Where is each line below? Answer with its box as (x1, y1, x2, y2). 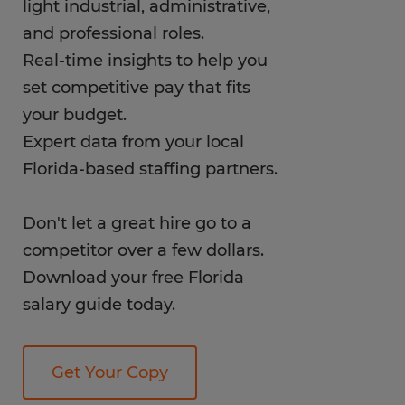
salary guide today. (23, 295, 175, 315)
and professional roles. (23, 24, 204, 43)
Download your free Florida (23, 268, 244, 287)
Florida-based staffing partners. (23, 159, 278, 179)
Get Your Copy (52, 363, 168, 382)
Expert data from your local (23, 132, 244, 152)
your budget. (23, 105, 127, 125)
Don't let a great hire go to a (23, 213, 251, 233)
